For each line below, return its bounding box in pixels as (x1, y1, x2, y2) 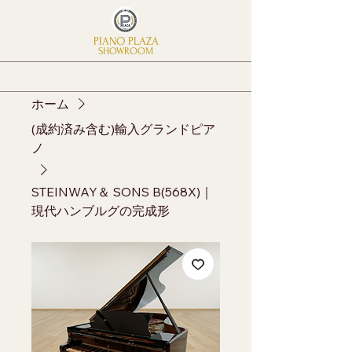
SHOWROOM (97, 46, 153, 57)
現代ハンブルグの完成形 (31, 203, 170, 219)
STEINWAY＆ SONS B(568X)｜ (31, 184, 213, 200)
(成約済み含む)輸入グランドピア (31, 121, 215, 137)
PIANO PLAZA (93, 35, 159, 48)
